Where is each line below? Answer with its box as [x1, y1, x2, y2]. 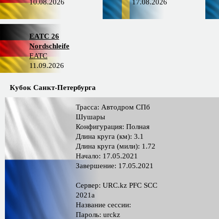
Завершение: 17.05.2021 [76, 162, 154, 170]
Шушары [76, 113, 106, 121]
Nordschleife [29, 42, 69, 50]
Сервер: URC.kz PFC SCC [76, 181, 158, 189]
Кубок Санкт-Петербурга [10, 84, 96, 91]
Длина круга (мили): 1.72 [76, 142, 156, 150]
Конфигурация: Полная [76, 123, 150, 131]
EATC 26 [29, 32, 59, 40]
